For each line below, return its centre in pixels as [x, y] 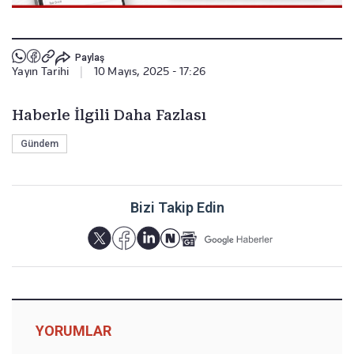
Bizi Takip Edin [177, 208]
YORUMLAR [73, 331]
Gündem [40, 144]
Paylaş [89, 57]
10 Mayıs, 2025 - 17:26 [150, 72]
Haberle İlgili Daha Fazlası [109, 115]
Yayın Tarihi [41, 72]
